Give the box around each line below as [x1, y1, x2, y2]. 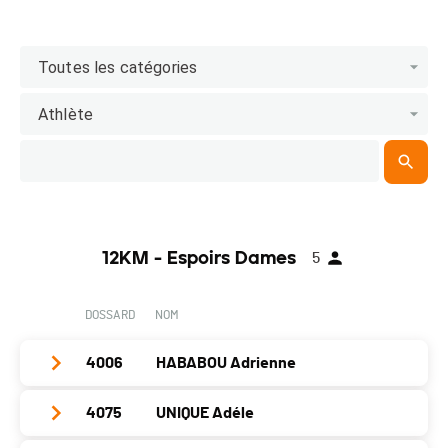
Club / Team [46, 414, 129, 430]
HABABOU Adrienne [156, 355, 296, 371]
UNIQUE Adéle [156, 405, 254, 421]
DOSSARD [85, 309, 135, 321]
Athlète [38, 104, 94, 124]
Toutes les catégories [38, 57, 198, 77]
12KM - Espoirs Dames [101, 247, 296, 269]
